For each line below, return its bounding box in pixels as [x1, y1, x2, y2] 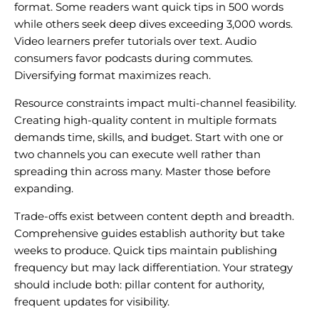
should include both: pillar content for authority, [14, 278, 264, 292]
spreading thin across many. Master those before [14, 164, 271, 179]
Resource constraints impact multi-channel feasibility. [14, 96, 296, 110]
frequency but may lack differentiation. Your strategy [14, 261, 293, 275]
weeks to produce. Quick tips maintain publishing [14, 244, 277, 258]
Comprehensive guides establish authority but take [14, 226, 285, 241]
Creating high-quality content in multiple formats [14, 113, 276, 127]
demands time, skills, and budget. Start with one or [14, 130, 283, 145]
